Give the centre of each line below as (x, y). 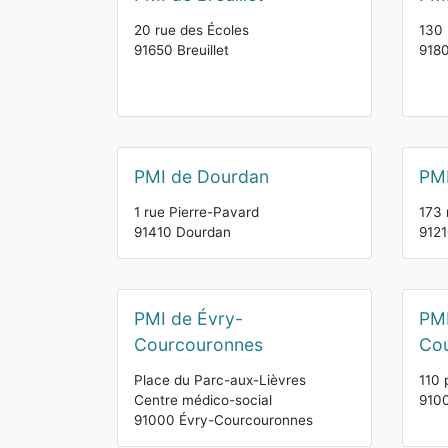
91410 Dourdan (182, 232)
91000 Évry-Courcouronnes (223, 420)
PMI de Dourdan (201, 176)
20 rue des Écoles (191, 30)
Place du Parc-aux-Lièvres (220, 380)
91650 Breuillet (181, 50)
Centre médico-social (203, 400)
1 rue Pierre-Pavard (196, 212)
